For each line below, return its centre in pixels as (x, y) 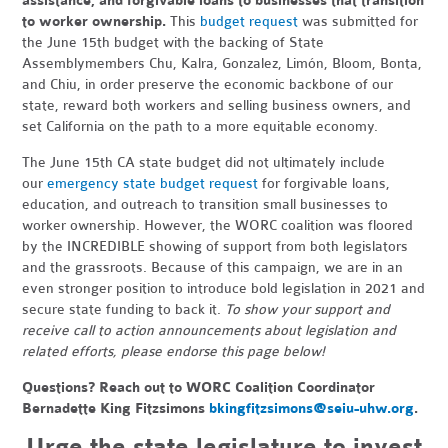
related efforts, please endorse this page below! (174, 351)
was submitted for (358, 21)
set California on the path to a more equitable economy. (202, 126)
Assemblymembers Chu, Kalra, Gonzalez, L (158, 63)
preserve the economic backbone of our (264, 84)
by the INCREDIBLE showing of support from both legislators (215, 246)
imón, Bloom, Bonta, (358, 63)
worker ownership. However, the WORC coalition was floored (218, 225)
